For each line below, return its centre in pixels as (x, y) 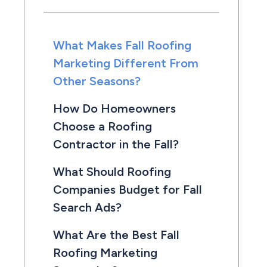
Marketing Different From (126, 63)
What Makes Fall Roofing (122, 45)
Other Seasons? (97, 81)
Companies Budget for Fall (128, 190)
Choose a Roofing (103, 126)
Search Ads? (87, 207)
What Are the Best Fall (116, 235)
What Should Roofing (112, 172)
